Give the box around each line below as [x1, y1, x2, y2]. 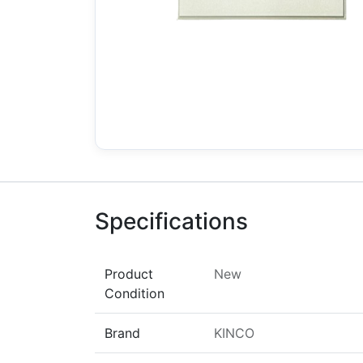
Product [105, 266, 153, 282]
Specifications [95, 207, 248, 235]
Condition [105, 285, 164, 301]
